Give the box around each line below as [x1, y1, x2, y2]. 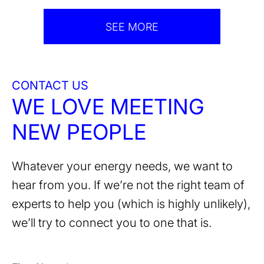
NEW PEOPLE [12, 119, 146, 146]
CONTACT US [12, 78, 88, 93]
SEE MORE [105, 20, 159, 33]
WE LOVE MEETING [12, 94, 210, 120]
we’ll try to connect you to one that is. [12, 216, 212, 230]
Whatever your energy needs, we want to [12, 159, 233, 174]
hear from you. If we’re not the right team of [12, 178, 245, 193]
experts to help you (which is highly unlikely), [12, 197, 250, 212]
